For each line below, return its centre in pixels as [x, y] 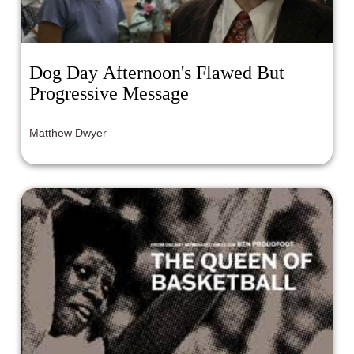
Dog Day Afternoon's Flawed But [157, 72]
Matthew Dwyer [68, 132]
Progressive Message [109, 93]
